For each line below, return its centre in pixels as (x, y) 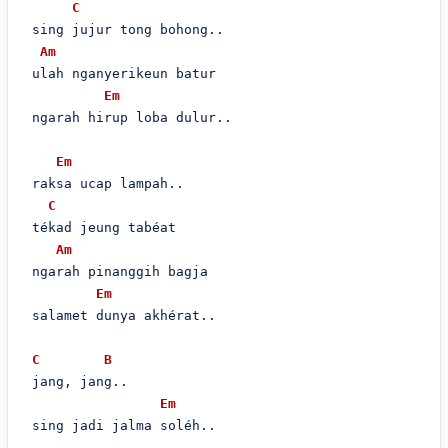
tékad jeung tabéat (99, 227)
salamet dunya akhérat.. (119, 315)
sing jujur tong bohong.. (123, 29)
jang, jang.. (75, 381)
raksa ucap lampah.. (103, 183)
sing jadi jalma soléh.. (119, 425)
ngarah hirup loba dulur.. (127, 117)
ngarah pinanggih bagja (115, 271)
